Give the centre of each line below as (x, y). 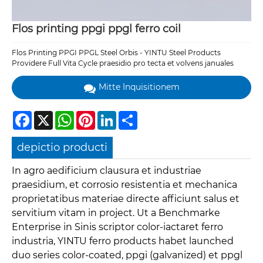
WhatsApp (93, 115)
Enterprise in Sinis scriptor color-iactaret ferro (117, 227)
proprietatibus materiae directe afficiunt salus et (126, 199)
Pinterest (111, 115)
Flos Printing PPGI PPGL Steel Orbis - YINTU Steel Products (116, 52)
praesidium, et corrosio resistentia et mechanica (124, 185)
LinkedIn (131, 115)
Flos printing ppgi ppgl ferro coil (96, 29)
